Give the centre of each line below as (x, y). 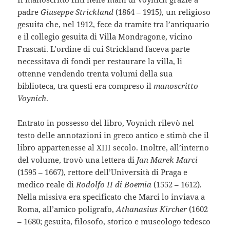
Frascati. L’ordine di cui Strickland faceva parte (104, 49)
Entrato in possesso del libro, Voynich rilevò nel (106, 123)
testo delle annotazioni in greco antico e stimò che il (113, 135)
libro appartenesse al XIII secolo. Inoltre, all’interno (113, 148)
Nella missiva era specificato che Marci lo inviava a (111, 197)
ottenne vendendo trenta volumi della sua (95, 74)
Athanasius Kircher (152, 209)
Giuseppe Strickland (77, 12)
